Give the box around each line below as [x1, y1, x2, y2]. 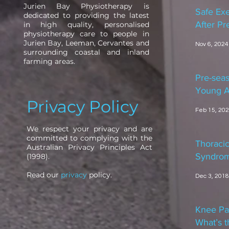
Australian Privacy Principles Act [26, 143, 152, 152]
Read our [26, 170, 59, 179]
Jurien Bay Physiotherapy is [23, 2, 149, 11]
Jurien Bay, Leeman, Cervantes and [23, 38, 149, 48]
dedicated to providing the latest [23, 11, 149, 20]
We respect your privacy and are [26, 124, 152, 133]
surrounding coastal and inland [23, 48, 149, 57]
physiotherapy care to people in [23, 29, 149, 38]
